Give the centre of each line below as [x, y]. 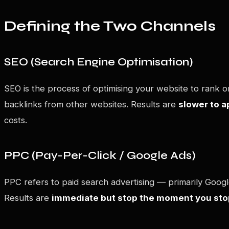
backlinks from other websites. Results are [91, 104]
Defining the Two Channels [110, 26]
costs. [16, 120]
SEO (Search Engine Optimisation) [99, 62]
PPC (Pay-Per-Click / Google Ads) [100, 155]
